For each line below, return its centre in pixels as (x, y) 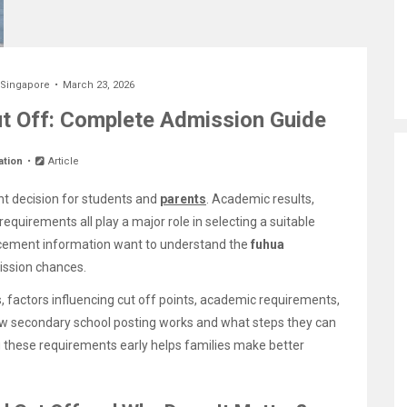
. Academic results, (260, 199)
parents (183, 199)
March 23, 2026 (98, 85)
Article (63, 161)
